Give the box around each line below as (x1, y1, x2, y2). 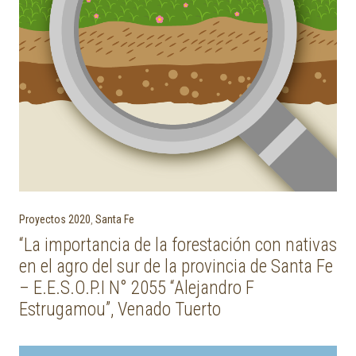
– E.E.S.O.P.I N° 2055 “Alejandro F (19, 277, 254, 299)
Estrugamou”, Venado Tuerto (19, 299, 221, 320)
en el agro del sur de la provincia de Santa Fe (19, 256, 333, 277)
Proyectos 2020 (19, 213, 91, 226)
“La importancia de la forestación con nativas (19, 234, 337, 256)
